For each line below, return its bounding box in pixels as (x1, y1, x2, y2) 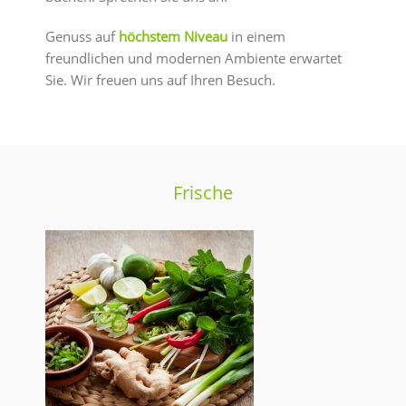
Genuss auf (45, 27, 119, 46)
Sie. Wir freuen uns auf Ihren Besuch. (45, 71, 275, 90)
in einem (227, 27, 285, 46)
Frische (173, 180, 233, 206)
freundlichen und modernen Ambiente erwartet (45, 49, 342, 68)
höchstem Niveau (119, 27, 227, 46)
